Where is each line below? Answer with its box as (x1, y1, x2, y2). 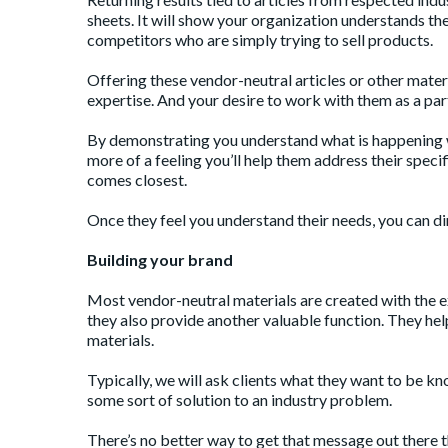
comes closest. (87, 170, 187, 190)
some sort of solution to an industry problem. (87, 390, 392, 410)
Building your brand (87, 250, 233, 270)
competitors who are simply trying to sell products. (87, 30, 433, 50)
